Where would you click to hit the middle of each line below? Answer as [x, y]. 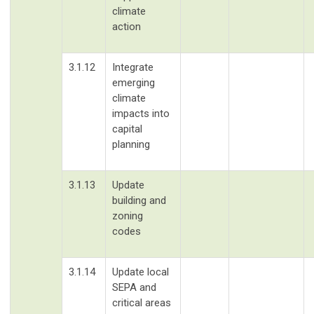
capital [127, 129]
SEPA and [134, 287]
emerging [134, 82]
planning [131, 144]
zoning [128, 216]
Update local [141, 272]
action [127, 26]
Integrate [133, 67]
